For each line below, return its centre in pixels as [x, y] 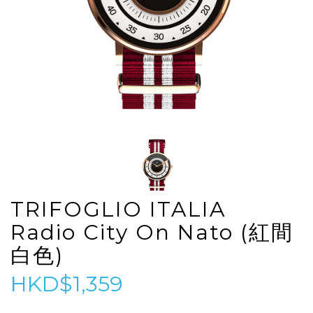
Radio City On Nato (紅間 [152, 232]
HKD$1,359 [67, 284]
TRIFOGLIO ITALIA [118, 209]
